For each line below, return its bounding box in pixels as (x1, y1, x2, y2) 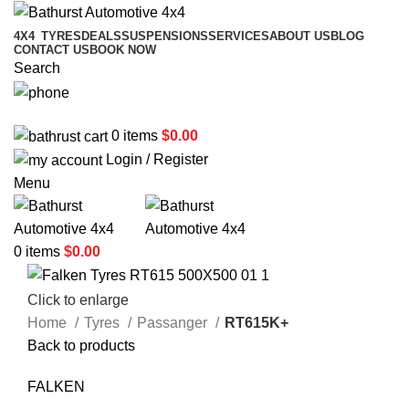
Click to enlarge (27, 291, 129, 308)
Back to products (27, 337, 135, 353)
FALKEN (27, 378, 85, 394)
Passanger (137, 314, 211, 330)
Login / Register (106, 151, 208, 167)
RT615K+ (225, 314, 288, 330)
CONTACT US (14, 43, 89, 58)
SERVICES (208, 29, 269, 44)
